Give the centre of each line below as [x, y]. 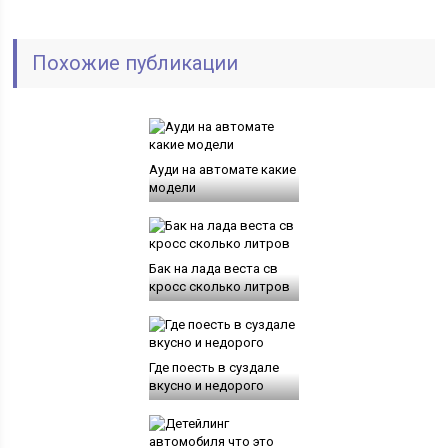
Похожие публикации [135, 62]
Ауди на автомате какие [222, 169]
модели [172, 187]
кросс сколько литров [219, 286]
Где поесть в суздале [213, 367]
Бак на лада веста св [213, 268]
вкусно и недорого [206, 385]
